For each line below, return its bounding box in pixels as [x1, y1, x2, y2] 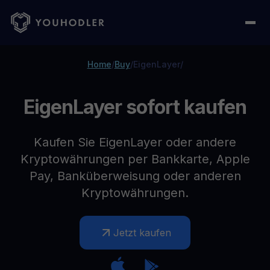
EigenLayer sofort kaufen [23, 95, 247, 119]
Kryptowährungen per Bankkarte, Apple [20, 152, 250, 166]
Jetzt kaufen [113, 227, 171, 239]
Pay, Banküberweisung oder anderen [29, 169, 241, 183]
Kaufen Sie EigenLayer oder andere [34, 135, 236, 149]
